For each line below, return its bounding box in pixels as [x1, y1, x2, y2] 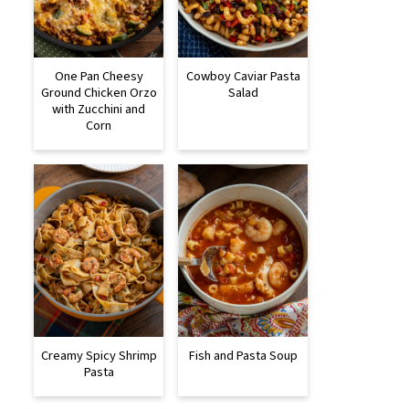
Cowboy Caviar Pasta [185, 66, 300, 86]
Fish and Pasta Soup [188, 345, 298, 365]
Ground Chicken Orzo [40, 82, 157, 102]
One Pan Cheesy [54, 66, 143, 86]
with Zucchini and [52, 99, 145, 119]
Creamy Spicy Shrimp [40, 345, 157, 365]
